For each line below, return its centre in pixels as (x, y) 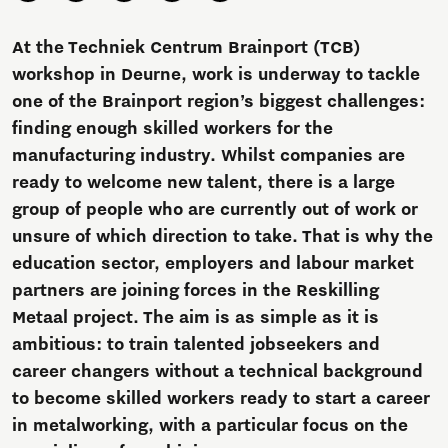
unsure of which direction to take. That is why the (222, 237)
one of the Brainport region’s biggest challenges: (218, 102)
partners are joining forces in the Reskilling (195, 291)
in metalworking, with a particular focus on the (210, 426)
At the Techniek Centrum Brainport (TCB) (186, 48)
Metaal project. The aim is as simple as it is (195, 318)
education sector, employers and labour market (213, 264)
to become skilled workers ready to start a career (221, 399)
